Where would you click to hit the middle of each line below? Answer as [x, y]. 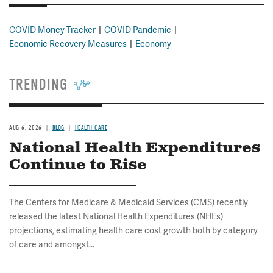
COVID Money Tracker [52, 30]
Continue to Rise [78, 165]
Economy [153, 44]
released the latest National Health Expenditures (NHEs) [116, 216]
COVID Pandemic [138, 30]
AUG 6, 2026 [26, 127]
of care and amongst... [52, 244]
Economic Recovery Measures [68, 44]
